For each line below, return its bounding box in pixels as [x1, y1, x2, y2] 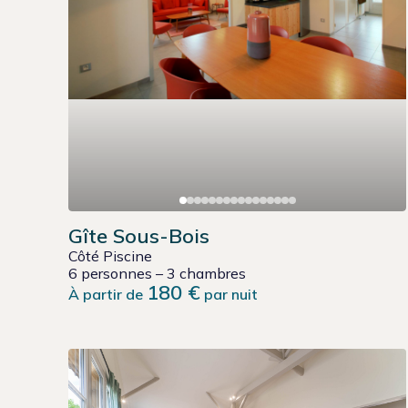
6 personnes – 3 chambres [68, 264, 246, 283]
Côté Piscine [68, 247, 152, 266]
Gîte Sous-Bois [68, 223, 209, 250]
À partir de [68, 285, 147, 304]
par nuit [200, 285, 258, 304]
